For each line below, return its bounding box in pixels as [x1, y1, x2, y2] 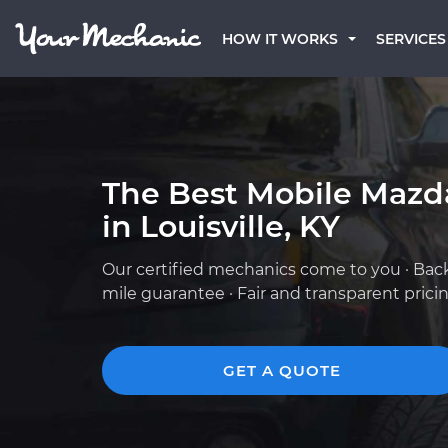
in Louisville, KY [102, 208, 340, 245]
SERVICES [376, 30, 446, 48]
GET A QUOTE [223, 361, 341, 380]
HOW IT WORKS [222, 30, 338, 48]
